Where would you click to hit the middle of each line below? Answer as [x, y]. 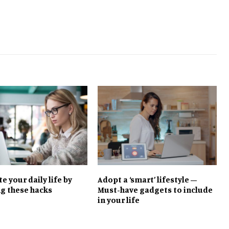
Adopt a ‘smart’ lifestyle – [147, 180]
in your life [118, 200]
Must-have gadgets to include [155, 190]
